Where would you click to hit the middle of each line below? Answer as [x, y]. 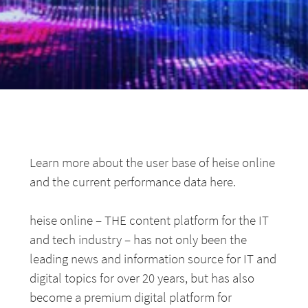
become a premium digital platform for [131, 297]
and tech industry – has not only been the [139, 239]
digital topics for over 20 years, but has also [142, 278]
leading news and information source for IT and [153, 258]
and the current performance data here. [133, 181]
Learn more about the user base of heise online [153, 162]
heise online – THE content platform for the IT [150, 220]
